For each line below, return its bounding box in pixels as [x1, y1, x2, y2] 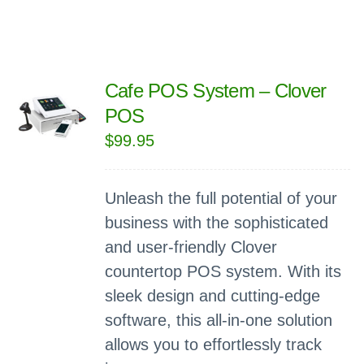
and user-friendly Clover [104, 238, 277, 256]
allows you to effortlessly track [104, 336, 322, 353]
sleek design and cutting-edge [104, 287, 320, 305]
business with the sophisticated [104, 214, 328, 232]
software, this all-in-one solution [104, 311, 332, 329]
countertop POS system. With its [104, 262, 341, 280]
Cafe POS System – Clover [104, 80, 327, 102]
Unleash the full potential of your [104, 189, 337, 207]
